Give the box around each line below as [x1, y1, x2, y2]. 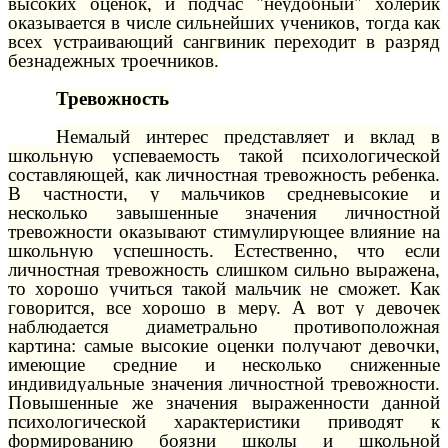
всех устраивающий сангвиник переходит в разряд [8, 31, 440, 53]
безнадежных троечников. [8, 50, 219, 72]
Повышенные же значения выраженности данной [8, 391, 440, 413]
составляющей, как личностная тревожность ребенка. [8, 163, 440, 185]
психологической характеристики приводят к [8, 410, 440, 432]
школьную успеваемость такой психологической [8, 144, 440, 166]
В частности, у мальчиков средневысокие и [8, 182, 440, 204]
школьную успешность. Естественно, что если [8, 239, 440, 261]
